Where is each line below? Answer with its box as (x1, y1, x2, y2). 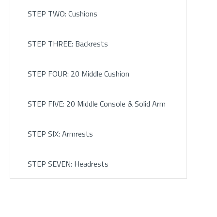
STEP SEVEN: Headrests (27, 158, 108, 170)
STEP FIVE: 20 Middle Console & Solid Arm (27, 98, 166, 110)
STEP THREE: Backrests (27, 38, 108, 50)
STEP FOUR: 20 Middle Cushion (27, 68, 129, 80)
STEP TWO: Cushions (27, 8, 97, 20)
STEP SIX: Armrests (27, 128, 93, 140)
